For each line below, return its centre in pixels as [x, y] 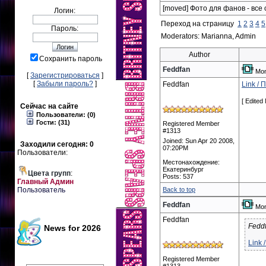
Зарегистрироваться [65, 75]
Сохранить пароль [71, 59]
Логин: [65, 11]
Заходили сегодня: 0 [57, 144]
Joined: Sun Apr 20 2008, [199, 141]
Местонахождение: [191, 162]
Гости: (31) [53, 122]
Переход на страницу [199, 24]
